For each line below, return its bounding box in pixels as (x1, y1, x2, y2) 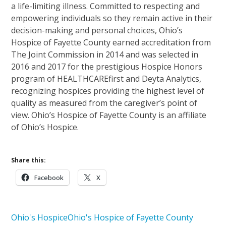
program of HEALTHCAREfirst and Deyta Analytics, (11, 73, 202, 84)
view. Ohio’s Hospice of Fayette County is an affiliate (11, 109, 207, 121)
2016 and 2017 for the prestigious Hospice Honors (11, 61, 203, 72)
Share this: (11, 155, 46, 164)
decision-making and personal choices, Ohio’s (11, 24, 183, 36)
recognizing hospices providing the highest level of (11, 85, 205, 96)
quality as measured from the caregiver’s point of (11, 97, 198, 108)
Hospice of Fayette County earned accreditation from (11, 36, 211, 48)
